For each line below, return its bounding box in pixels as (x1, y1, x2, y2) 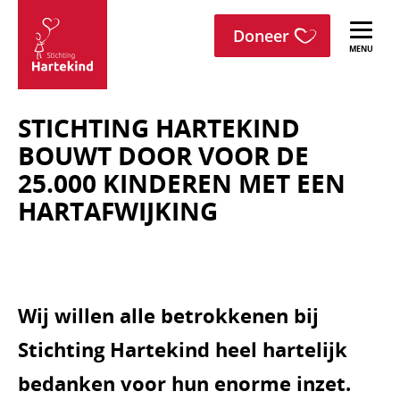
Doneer (233, 25, 289, 46)
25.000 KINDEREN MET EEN (18, 166, 346, 200)
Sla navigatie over (40, 25, 185, 46)
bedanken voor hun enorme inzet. (18, 370, 351, 396)
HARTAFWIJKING (18, 194, 218, 228)
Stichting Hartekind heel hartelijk (18, 336, 347, 362)
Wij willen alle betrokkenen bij (18, 302, 319, 329)
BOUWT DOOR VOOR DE (18, 138, 309, 172)
